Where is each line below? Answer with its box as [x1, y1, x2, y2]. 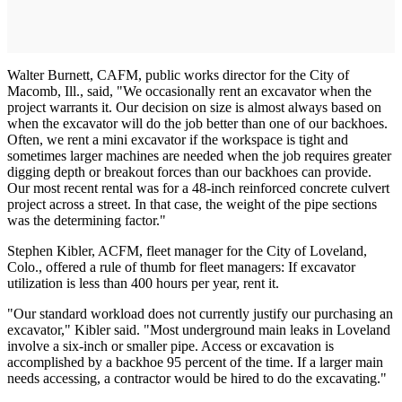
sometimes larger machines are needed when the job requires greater [7, 148, 391, 164]
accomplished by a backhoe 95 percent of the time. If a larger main [7, 354, 383, 371]
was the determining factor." [7, 213, 166, 229]
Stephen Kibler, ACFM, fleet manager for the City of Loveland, [7, 243, 367, 259]
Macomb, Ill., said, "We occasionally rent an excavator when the [7, 83, 371, 100]
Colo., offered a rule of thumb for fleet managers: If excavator [7, 259, 355, 275]
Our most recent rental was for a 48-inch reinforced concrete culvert [7, 180, 389, 197]
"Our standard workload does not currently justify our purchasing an [7, 306, 393, 322]
